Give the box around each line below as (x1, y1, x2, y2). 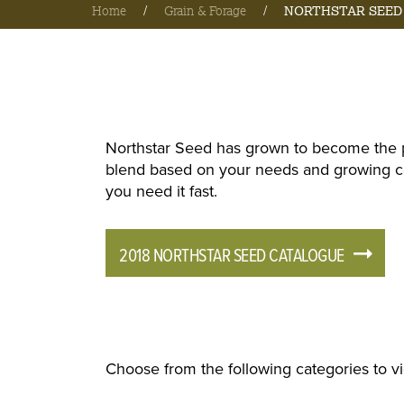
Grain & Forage (164, 2, 246, 20)
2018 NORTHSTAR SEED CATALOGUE (119, 245, 344, 269)
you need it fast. (106, 181, 217, 201)
